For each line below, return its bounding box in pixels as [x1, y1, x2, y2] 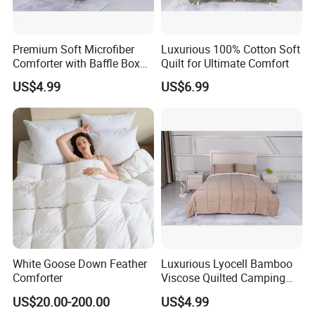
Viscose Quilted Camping [160, 270, 285, 286]
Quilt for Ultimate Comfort [160, 56, 289, 72]
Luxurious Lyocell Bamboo [160, 256, 292, 272]
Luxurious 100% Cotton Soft [160, 41, 300, 58]
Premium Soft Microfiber [13, 41, 135, 58]
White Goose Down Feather [13, 256, 148, 272]
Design [13, 70, 48, 86]
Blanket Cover [160, 284, 229, 300]
